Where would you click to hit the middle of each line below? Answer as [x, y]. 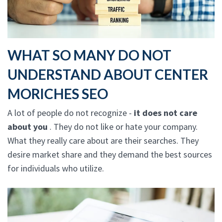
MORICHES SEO [58, 93]
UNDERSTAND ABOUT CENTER [108, 74]
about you [28, 126]
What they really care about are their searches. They [103, 140]
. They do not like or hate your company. [124, 126]
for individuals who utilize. [56, 168]
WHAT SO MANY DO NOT [89, 55]
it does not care [166, 112]
